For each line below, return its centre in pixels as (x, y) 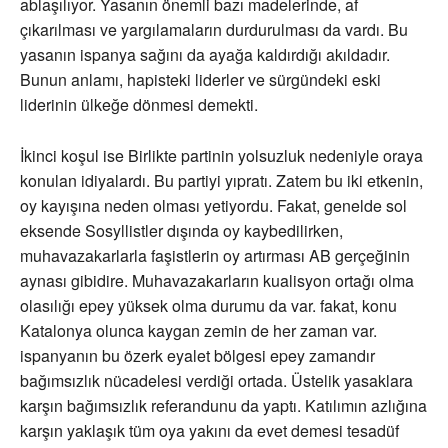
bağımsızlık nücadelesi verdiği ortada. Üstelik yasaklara (216, 381)
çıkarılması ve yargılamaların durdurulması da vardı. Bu (214, 30)
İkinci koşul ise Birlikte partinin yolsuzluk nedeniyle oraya (221, 156)
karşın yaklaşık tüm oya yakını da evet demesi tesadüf (209, 431)
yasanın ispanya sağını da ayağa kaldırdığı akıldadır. (205, 55)
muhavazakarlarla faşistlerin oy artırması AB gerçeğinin (215, 256)
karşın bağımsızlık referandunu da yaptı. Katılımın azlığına (223, 406)
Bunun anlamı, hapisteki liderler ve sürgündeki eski (200, 80)
